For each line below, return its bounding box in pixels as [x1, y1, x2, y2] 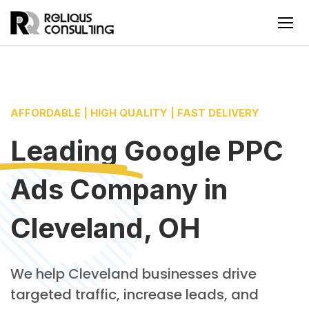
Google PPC [124, 134, 283, 168]
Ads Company [10, 172, 204, 206]
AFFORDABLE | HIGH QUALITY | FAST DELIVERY [10, 106, 259, 119]
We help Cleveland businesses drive [10, 264, 257, 283]
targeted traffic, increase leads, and [10, 285, 259, 304]
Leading [10, 134, 124, 168]
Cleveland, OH [10, 211, 201, 245]
